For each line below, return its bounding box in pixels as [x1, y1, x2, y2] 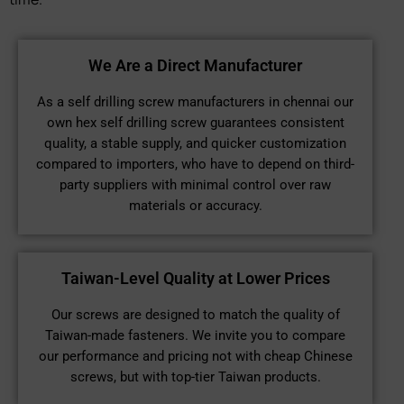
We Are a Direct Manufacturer [88, 55, 302, 75]
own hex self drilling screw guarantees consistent [46, 114, 344, 131]
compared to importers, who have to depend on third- [36, 155, 354, 172]
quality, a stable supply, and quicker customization [44, 134, 346, 151]
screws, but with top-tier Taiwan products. [69, 368, 321, 385]
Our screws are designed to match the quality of [50, 306, 340, 323]
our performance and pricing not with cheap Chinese [38, 347, 353, 364]
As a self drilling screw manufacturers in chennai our [37, 93, 353, 110]
